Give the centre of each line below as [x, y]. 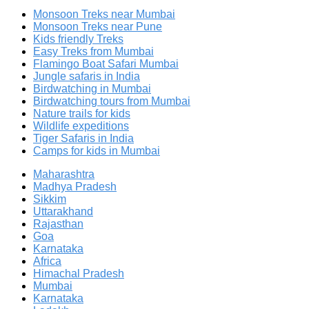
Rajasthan [58, 223]
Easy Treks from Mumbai [93, 51]
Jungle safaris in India [87, 76]
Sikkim [50, 199]
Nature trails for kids [82, 113]
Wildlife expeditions [81, 126]
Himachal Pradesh [79, 273]
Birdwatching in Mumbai [92, 88]
